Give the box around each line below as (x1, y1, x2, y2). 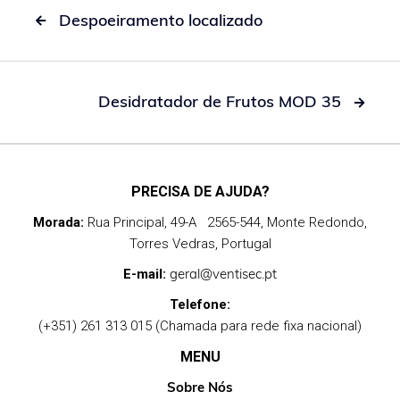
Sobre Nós (167, 379, 233, 396)
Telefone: (170, 296, 230, 312)
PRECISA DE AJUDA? (130, 183, 270, 200)
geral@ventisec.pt (170, 265, 277, 282)
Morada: (33, 214, 84, 230)
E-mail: (123, 266, 166, 282)
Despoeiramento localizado (59, 10, 262, 30)
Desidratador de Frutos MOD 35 (98, 91, 341, 112)
